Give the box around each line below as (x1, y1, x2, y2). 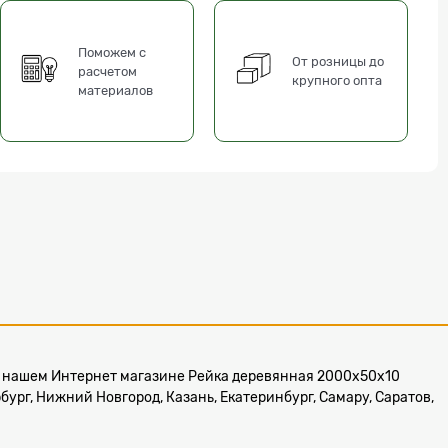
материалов (78, 82, 154, 98)
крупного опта (292, 73, 383, 89)
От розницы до (292, 54, 385, 70)
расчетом (78, 63, 138, 79)
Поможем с (78, 44, 147, 60)
